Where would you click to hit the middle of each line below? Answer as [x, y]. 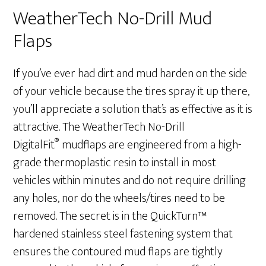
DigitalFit [34, 145]
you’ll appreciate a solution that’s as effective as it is [133, 109]
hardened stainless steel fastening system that [123, 234]
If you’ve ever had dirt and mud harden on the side [130, 73]
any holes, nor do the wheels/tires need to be [119, 198]
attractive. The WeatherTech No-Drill [99, 127]
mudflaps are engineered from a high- [151, 145]
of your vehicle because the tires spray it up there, [132, 91]
